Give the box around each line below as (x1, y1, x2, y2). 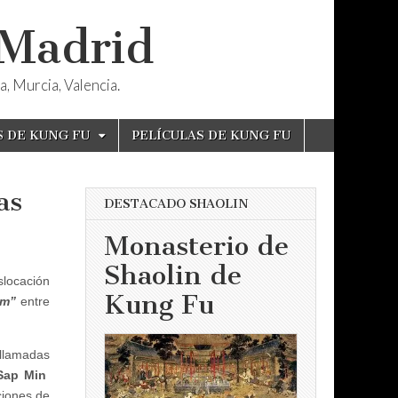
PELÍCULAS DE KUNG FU (132, 128, 291, 143)
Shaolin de (104, 259, 242, 292)
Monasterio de (104, 230, 289, 263)
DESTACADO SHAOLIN (104, 196, 249, 211)
